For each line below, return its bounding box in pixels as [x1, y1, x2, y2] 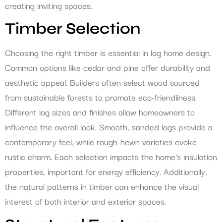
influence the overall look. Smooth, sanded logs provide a [5, 120, 213, 134]
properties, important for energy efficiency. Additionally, [5, 165, 207, 178]
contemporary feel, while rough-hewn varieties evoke [5, 135, 197, 149]
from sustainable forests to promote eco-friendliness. [5, 90, 197, 104]
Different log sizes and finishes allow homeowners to [5, 105, 195, 119]
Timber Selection [5, 19, 141, 39]
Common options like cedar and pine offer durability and [5, 60, 210, 74]
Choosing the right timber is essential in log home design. [5, 46, 211, 59]
